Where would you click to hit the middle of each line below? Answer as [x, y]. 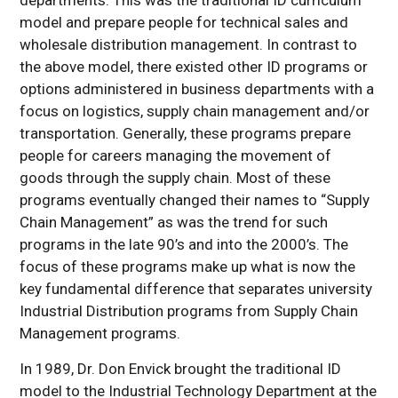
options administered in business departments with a [197, 89]
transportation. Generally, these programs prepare [186, 134]
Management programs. [100, 334]
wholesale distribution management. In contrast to [189, 45]
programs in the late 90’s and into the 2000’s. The [184, 245]
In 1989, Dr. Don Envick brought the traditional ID [181, 369]
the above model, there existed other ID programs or [194, 67]
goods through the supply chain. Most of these [175, 178]
